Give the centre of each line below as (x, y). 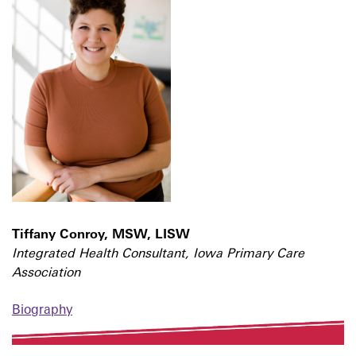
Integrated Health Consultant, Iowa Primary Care (158, 255)
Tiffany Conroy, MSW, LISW (101, 236)
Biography (42, 310)
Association (46, 274)
